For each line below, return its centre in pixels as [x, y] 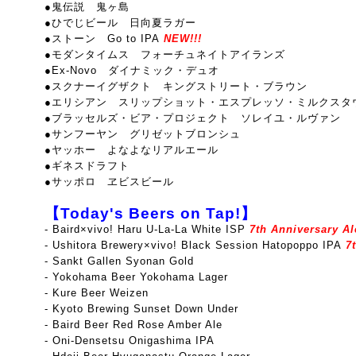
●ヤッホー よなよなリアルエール [132, 150]
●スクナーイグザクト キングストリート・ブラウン [176, 86]
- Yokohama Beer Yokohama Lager [136, 277]
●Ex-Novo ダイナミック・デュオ [132, 70]
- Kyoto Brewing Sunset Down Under [141, 309]
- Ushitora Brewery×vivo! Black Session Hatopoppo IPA [193, 245]
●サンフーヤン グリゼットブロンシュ [143, 134]
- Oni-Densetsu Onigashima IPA [130, 341]
